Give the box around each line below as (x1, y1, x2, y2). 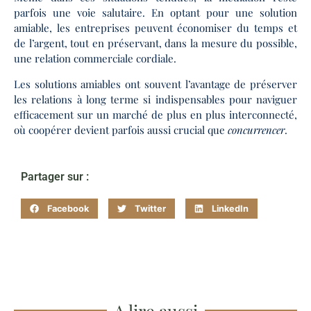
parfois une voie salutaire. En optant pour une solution (14, 6, 297, 20)
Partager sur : (21, 169, 89, 183)
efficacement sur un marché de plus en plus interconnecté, (14, 107, 297, 121)
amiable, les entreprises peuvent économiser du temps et (14, 21, 297, 35)
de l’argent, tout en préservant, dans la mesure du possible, (14, 36, 297, 51)
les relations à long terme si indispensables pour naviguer (14, 92, 297, 106)
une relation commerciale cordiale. (14, 51, 176, 66)
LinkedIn (212, 203, 249, 214)
